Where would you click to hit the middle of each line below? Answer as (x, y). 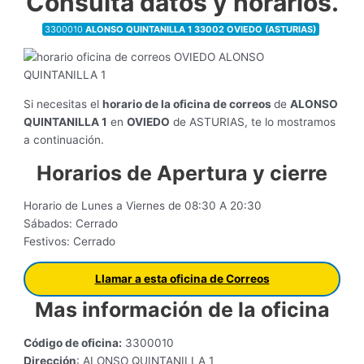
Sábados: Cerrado (71, 224)
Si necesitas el (63, 104)
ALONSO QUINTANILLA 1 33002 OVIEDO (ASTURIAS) (201, 29)
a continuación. (64, 140)
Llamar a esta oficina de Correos (182, 279)
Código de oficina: (73, 342)
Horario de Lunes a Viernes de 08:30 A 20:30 (143, 206)
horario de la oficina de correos (188, 104)
